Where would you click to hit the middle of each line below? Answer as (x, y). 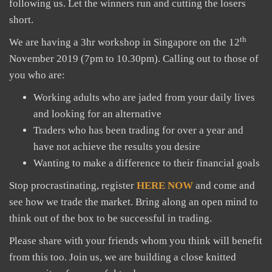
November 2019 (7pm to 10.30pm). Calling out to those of (134, 59)
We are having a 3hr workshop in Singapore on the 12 (124, 42)
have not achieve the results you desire (117, 147)
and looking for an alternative (97, 114)
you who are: (37, 75)
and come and (224, 185)
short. (21, 20)
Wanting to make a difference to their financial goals (147, 163)
